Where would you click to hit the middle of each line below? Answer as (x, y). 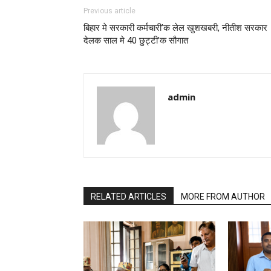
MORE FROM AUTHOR (223, 197)
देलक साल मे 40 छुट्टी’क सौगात (136, 41)
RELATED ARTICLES (129, 197)
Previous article (109, 11)
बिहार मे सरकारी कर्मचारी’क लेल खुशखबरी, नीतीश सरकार (175, 28)
